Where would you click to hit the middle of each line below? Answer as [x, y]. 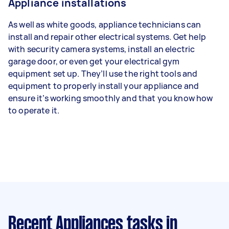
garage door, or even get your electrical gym [94, 61]
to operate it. [34, 110]
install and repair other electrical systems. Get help [107, 37]
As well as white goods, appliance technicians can [105, 24]
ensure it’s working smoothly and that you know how [111, 98]
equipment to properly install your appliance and [104, 86]
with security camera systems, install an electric [102, 49]
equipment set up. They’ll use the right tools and [103, 73]
